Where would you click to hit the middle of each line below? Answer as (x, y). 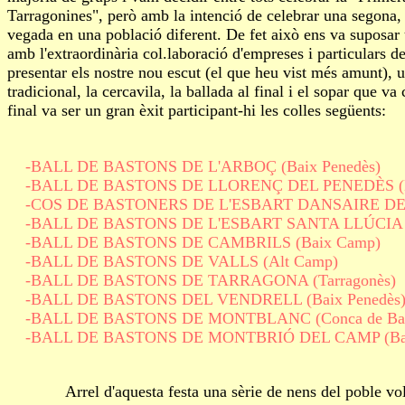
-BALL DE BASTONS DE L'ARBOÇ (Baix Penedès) (194, 166)
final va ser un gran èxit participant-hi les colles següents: (197, 110)
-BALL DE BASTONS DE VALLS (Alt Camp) (173, 261)
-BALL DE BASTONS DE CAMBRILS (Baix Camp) (194, 242)
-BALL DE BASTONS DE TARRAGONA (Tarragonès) (202, 280)
